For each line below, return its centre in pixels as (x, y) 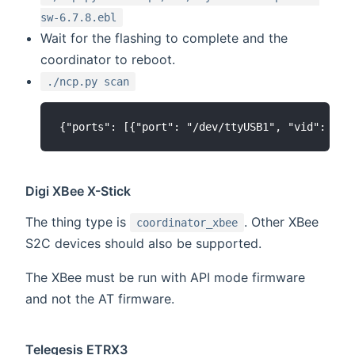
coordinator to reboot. (108, 59)
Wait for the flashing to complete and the (164, 38)
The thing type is (78, 222)
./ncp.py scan (88, 81)
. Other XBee (281, 222)
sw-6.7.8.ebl (79, 17)
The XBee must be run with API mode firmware (165, 278)
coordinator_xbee (187, 223)
